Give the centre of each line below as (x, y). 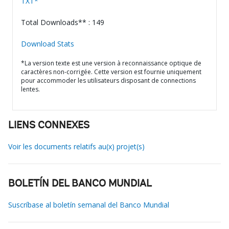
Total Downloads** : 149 (63, 22)
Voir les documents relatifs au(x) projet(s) (76, 146)
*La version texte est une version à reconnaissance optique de (111, 63)
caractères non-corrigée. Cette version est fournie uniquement (111, 72)
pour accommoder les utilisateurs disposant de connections (108, 81)
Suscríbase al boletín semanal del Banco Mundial (89, 205)
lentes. (30, 89)
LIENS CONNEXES (49, 126)
